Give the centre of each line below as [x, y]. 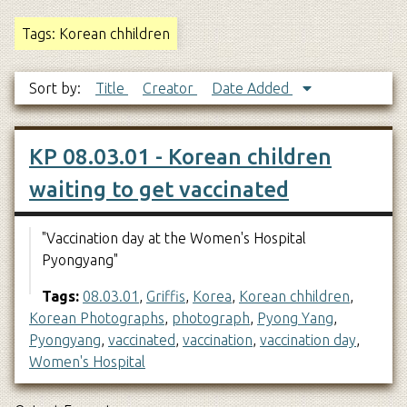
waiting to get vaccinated [159, 189]
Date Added [252, 88]
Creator [170, 88]
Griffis [166, 296]
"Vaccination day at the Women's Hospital [174, 238]
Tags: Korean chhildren [96, 33]
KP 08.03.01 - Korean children [180, 156]
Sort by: [57, 88]
